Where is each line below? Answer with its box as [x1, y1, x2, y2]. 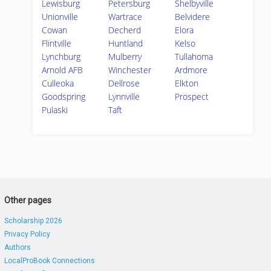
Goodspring [42, 91, 85, 102]
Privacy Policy [4, 230, 50, 238]
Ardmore [175, 64, 208, 76]
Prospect [175, 91, 209, 102]
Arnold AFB [42, 64, 83, 76]
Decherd [108, 24, 142, 36]
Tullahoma [175, 51, 214, 62]
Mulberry [108, 51, 142, 62]
